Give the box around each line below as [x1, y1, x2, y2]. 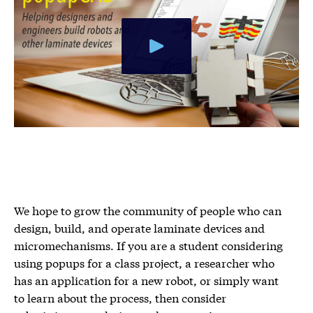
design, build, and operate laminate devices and [14, 219, 265, 235]
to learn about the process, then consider [14, 289, 226, 305]
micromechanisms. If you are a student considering [14, 236, 283, 253]
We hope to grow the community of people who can [14, 201, 282, 218]
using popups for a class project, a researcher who [14, 254, 275, 270]
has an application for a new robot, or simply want [14, 271, 279, 288]
